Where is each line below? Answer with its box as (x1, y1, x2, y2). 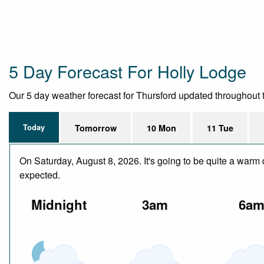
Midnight (31, 195, 87, 214)
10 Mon (147, 121, 177, 134)
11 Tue (206, 121, 233, 134)
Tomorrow (75, 121, 117, 134)
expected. (19, 167, 60, 181)
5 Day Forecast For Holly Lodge (9, 58, 246, 83)
